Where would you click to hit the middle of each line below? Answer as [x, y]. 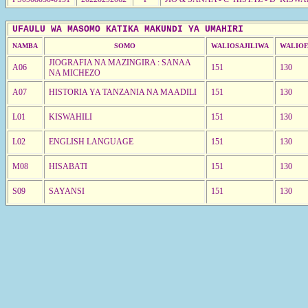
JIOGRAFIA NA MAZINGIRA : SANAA [120, 62]
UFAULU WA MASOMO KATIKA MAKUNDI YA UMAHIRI [128, 29]
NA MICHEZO [75, 73]
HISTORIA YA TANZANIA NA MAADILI [123, 92]
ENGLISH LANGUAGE [91, 141]
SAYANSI [67, 191]
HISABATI [68, 166]
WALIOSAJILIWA [240, 45]
